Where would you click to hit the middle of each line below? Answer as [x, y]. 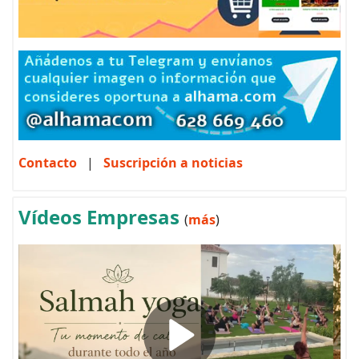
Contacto [48, 163]
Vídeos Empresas [101, 217]
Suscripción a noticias [171, 163]
